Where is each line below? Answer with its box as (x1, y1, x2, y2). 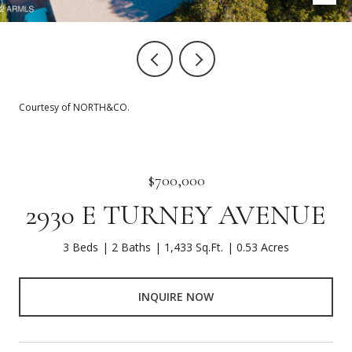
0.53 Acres (236, 240, 289, 255)
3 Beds (63, 240, 98, 255)
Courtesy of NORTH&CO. (19, 101, 130, 114)
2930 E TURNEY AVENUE (26, 198, 326, 232)
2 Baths (112, 240, 151, 255)
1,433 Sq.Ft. (164, 240, 223, 255)
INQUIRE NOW (138, 288, 214, 304)
